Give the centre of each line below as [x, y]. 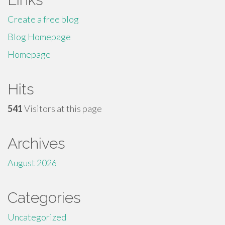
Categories [44, 198]
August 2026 [32, 163]
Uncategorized [37, 217]
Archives [36, 143]
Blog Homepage [39, 37]
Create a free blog [43, 19]
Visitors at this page [62, 108]
